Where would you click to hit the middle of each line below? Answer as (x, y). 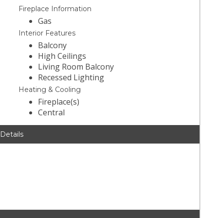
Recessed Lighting (71, 78)
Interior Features (47, 33)
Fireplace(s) (59, 102)
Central (52, 113)
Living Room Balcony (76, 67)
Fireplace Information (55, 9)
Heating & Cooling (50, 90)
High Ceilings (62, 56)
